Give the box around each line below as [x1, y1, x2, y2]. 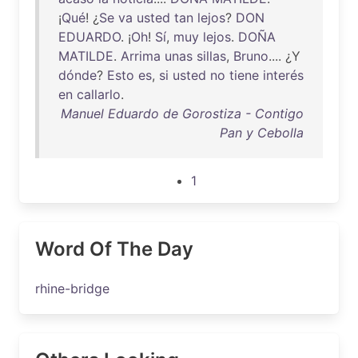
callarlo [77, 86, 121, 102]
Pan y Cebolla [220, 125, 304, 141]
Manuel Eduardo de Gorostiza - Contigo [61, 105, 304, 121]
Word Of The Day [35, 237, 193, 261]
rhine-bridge [35, 280, 109, 296]
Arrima [121, 48, 161, 64]
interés [263, 67, 304, 83]
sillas [197, 48, 226, 64]
